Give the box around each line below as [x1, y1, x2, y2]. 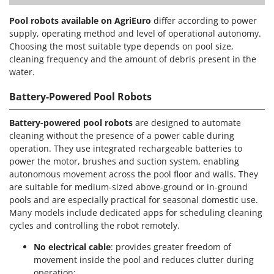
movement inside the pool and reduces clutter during [34, 253, 254, 265]
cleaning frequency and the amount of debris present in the [9, 53, 256, 65]
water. [9, 65, 35, 78]
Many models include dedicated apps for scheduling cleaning [9, 206, 262, 218]
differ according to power [151, 14, 257, 26]
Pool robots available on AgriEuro [9, 14, 151, 26]
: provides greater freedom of [111, 240, 231, 253]
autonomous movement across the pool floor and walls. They [9, 168, 258, 180]
